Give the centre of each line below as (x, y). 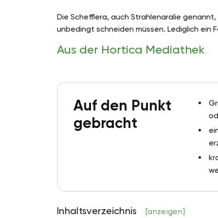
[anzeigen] (165, 212)
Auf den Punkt (122, 106)
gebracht (105, 123)
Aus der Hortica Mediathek (131, 50)
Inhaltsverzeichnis (99, 211)
